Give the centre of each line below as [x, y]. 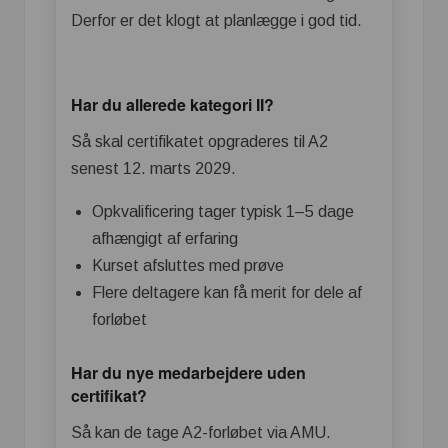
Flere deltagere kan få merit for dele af [227, 293]
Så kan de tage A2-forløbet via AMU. [201, 433]
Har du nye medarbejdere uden [188, 373]
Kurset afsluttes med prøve [188, 266]
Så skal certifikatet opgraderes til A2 [199, 142]
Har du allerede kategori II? [172, 105]
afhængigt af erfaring [165, 239]
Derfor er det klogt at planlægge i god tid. [216, 21]
